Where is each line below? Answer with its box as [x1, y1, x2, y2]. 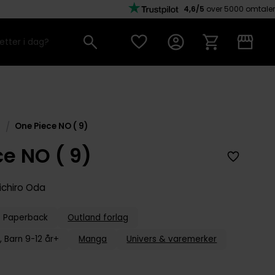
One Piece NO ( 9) [14, 120, 88, 132]
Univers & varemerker [126, 233, 217, 246]
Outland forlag [68, 211, 129, 223]
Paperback [3, 211, 48, 223]
